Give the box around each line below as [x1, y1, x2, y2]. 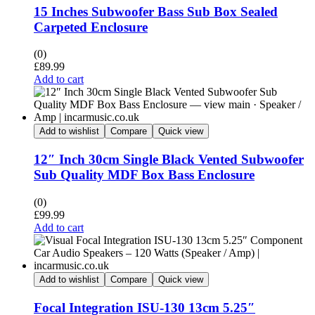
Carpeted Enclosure [34, 19, 148, 34]
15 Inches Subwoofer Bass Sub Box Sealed [34, 4, 278, 19]
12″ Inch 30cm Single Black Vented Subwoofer [34, 152, 304, 167]
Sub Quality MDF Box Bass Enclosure [34, 167, 255, 183]
